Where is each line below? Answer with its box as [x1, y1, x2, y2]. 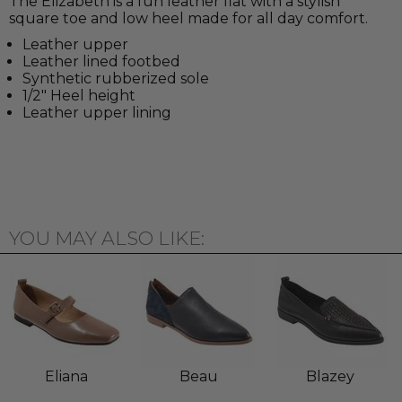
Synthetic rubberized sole [22, 70, 209, 88]
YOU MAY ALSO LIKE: [9, 227, 205, 250]
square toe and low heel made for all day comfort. [9, 10, 368, 28]
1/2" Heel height [22, 87, 135, 105]
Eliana [44, 368, 88, 386]
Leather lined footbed [22, 53, 180, 71]
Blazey [306, 368, 355, 386]
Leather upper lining [22, 104, 171, 122]
